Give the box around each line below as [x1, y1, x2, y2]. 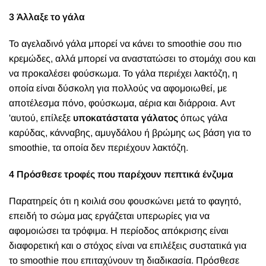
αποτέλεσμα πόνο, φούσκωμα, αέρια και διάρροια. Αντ [9, 98, 235, 108]
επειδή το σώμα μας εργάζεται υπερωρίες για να [9, 211, 210, 221]
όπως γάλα [178, 113, 227, 123]
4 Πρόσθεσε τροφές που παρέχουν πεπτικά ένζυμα [9, 169, 233, 179]
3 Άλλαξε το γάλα [9, 12, 85, 22]
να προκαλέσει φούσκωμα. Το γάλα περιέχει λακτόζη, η [9, 68, 237, 78]
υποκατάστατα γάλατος [73, 113, 178, 123]
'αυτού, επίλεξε [9, 113, 73, 123]
